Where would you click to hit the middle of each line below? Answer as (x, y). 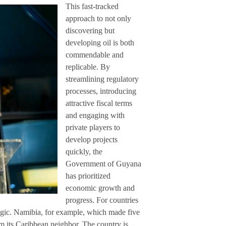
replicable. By (88, 67)
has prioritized (88, 176)
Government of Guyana (103, 163)
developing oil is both (100, 42)
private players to (93, 127)
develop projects (92, 139)
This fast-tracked (92, 6)
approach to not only (98, 18)
